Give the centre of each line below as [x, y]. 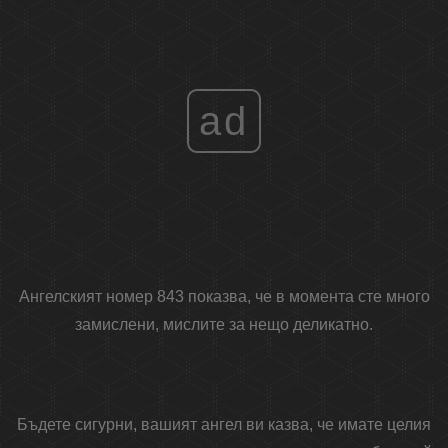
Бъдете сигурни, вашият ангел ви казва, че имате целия [224, 425]
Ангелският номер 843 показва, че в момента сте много [224, 297]
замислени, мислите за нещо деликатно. [224, 325]
